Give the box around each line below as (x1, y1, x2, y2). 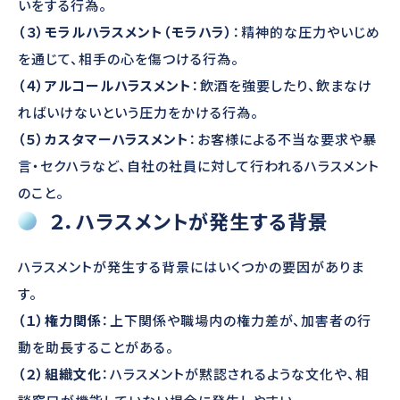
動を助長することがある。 (18, 337, 174, 357)
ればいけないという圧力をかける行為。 (18, 103, 259, 122)
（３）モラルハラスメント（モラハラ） (18, 22, 233, 42)
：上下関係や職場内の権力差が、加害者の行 (102, 311, 371, 330)
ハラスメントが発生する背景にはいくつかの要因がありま (18, 257, 364, 277)
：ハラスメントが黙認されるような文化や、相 (102, 364, 370, 384)
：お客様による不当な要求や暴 (189, 129, 377, 149)
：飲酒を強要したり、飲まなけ (192, 76, 372, 96)
